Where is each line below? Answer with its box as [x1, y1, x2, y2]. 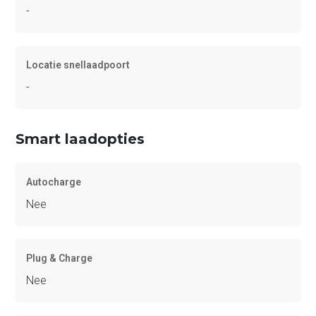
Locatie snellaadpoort [26, 59, 130, 71]
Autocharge [26, 176, 82, 188]
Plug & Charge [26, 253, 93, 265]
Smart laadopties [16, 130, 145, 148]
